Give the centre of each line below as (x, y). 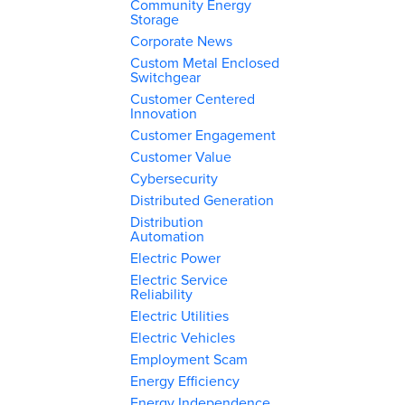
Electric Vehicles (183, 337)
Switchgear (166, 77)
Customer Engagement (203, 135)
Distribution (167, 221)
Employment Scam (189, 359)
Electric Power (176, 258)
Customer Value (181, 156)
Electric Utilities (180, 316)
